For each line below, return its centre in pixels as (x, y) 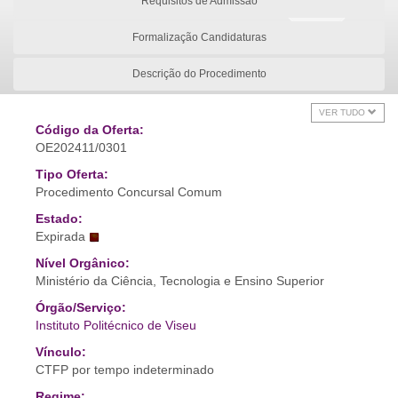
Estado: (59, 219)
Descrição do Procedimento (199, 74)
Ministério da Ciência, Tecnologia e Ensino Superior (180, 281)
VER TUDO (343, 112)
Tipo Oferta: (72, 174)
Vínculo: (61, 352)
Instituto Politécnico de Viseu (116, 325)
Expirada (60, 236)
